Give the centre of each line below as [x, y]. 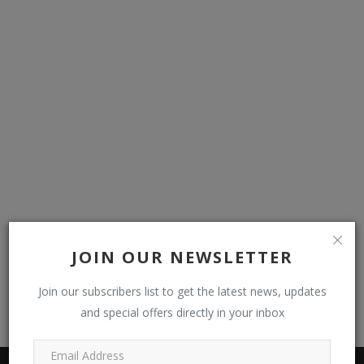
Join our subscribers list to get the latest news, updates [182, 291]
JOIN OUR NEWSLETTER [182, 257]
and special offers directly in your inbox [182, 312]
